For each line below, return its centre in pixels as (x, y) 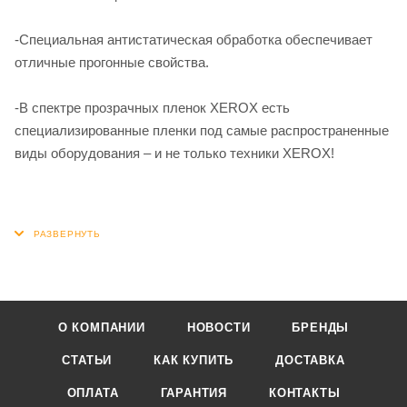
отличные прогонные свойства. (112, 62)
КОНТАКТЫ (304, 393)
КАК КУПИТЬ (194, 360)
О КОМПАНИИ (101, 328)
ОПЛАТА (93, 393)
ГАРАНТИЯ (194, 393)
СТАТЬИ (87, 360)
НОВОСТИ (218, 328)
